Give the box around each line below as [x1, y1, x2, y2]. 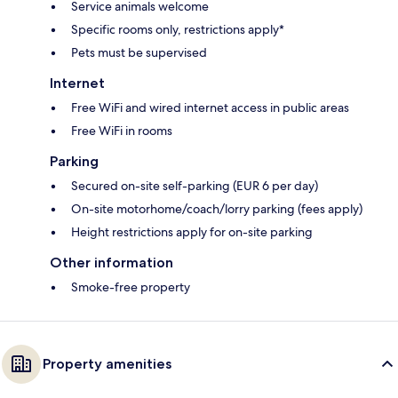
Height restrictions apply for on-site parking [71, 224, 313, 241]
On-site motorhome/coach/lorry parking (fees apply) [71, 201, 362, 218]
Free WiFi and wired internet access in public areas [71, 99, 349, 116]
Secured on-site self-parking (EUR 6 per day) [71, 178, 318, 195]
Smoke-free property [71, 279, 190, 296]
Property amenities [43, 355, 171, 373]
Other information [50, 254, 173, 272]
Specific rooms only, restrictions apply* [71, 21, 284, 38]
